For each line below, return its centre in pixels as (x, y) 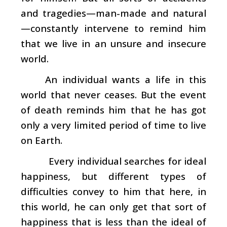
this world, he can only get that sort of (113, 206)
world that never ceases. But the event (113, 94)
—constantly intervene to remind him (113, 28)
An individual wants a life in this (126, 79)
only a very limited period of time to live (113, 125)
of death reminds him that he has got (113, 109)
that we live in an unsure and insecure (113, 43)
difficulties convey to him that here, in (113, 191)
